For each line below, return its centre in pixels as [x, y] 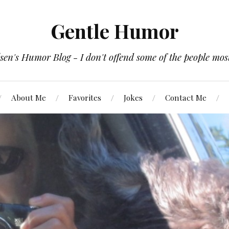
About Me [29, 97]
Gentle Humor [114, 31]
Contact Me [186, 97]
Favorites [85, 97]
